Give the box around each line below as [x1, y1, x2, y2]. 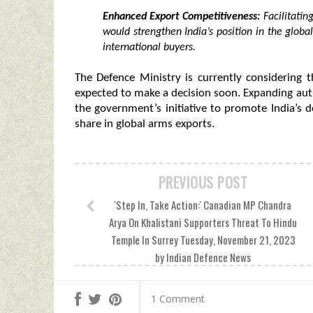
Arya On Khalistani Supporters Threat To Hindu [109, 214, 297, 230]
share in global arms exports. [75, 118, 214, 130]
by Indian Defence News [155, 249, 251, 265]
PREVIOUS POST [158, 172, 248, 193]
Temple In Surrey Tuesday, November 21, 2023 [110, 232, 296, 247]
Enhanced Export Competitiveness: [103, 11, 261, 22]
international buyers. [103, 42, 196, 53]
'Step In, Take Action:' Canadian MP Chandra [115, 197, 291, 212]
